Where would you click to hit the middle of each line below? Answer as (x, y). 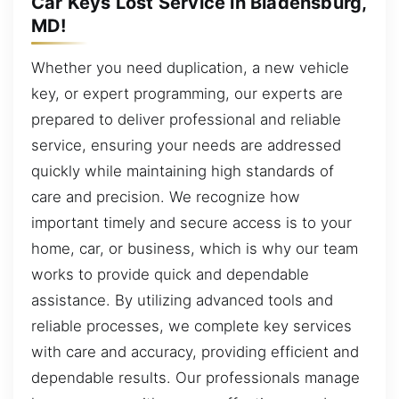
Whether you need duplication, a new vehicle (190, 68)
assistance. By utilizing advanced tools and (182, 301)
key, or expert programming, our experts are (187, 94)
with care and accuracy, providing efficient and (195, 352)
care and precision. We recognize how (166, 197)
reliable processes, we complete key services (191, 326)
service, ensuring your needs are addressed (186, 146)
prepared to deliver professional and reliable (186, 120)
